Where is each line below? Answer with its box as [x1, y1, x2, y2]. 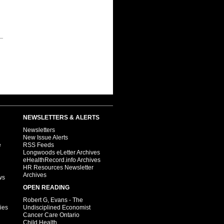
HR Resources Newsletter [23, 164, 93, 171]
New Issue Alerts [23, 134, 68, 141]
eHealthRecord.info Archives [23, 156, 100, 163]
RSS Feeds [23, 141, 54, 148]
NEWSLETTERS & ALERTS [23, 114, 99, 121]
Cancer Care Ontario [23, 211, 79, 218]
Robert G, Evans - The [23, 196, 83, 203]
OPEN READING [23, 184, 69, 191]
